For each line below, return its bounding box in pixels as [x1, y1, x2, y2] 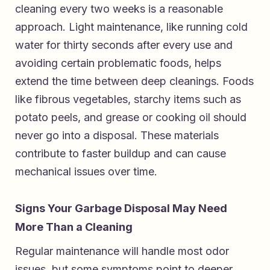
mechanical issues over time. [15, 165, 157, 178]
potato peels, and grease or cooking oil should [15, 110, 246, 124]
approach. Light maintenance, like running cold [15, 20, 248, 33]
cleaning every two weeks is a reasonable [15, 2, 223, 15]
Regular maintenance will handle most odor [15, 244, 229, 257]
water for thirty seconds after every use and [15, 38, 233, 51]
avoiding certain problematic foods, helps [15, 56, 221, 69]
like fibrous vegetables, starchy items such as [15, 92, 241, 105]
